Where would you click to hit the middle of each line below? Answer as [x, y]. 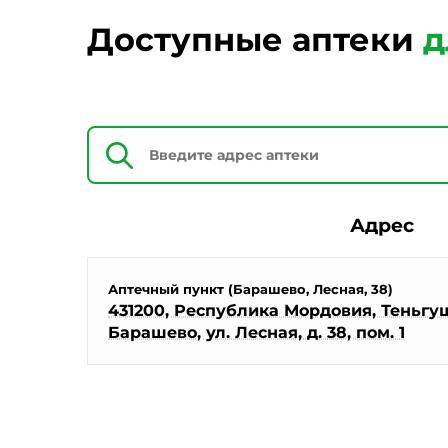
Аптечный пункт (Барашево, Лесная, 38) [250, 289]
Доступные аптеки [255, 39]
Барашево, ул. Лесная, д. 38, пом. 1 [256, 332]
